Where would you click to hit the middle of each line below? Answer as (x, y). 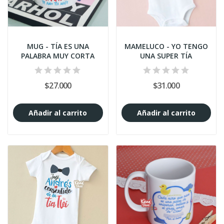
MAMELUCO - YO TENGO (166, 46)
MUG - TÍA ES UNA (58, 46)
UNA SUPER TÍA (166, 56)
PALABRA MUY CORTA (58, 56)
